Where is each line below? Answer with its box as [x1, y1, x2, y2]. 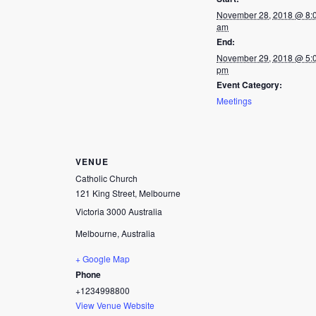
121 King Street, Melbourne [75, 187, 181, 200]
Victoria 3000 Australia [75, 205, 162, 218]
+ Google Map [75, 253, 130, 265]
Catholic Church [75, 172, 138, 185]
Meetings [217, 95, 252, 107]
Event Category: [217, 78, 282, 92]
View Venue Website [75, 299, 154, 312]
